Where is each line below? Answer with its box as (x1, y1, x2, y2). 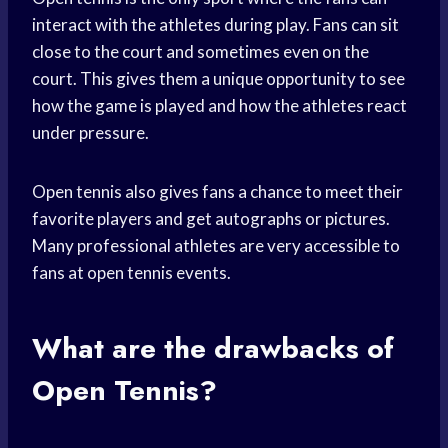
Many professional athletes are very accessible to (32, 235, 400, 257)
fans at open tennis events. (32, 262, 231, 284)
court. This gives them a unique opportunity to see (32, 68, 405, 90)
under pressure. (32, 122, 149, 144)
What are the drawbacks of (32, 328, 394, 370)
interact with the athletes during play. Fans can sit (32, 14, 399, 36)
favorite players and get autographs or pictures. (32, 208, 390, 230)
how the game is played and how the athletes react (32, 95, 407, 117)
